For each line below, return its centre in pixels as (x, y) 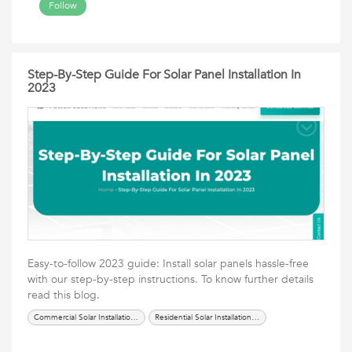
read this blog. (64, 295)
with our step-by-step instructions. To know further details (170, 279)
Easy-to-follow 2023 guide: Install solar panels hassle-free (168, 264)
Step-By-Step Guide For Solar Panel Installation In (164, 75)
